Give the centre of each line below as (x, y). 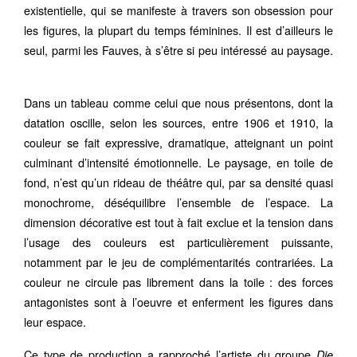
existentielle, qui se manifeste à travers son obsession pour (178, 10)
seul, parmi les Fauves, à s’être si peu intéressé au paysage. (178, 50)
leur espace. (60, 322)
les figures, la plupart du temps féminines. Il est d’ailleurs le (178, 30)
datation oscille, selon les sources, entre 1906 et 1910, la (178, 123)
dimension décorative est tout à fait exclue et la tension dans (178, 222)
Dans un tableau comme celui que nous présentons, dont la (178, 103)
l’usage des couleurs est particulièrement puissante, (178, 242)
